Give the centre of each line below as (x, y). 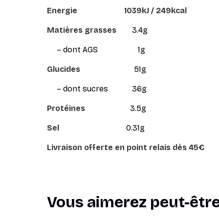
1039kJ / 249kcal (155, 11)
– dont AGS (72, 50)
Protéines (66, 108)
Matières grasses (82, 30)
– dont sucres (77, 89)
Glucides (64, 69)
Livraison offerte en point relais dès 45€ (126, 147)
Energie (62, 11)
